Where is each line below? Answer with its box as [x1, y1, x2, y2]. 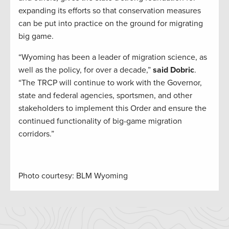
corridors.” [18, 129, 54, 140]
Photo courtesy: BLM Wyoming [18, 171, 128, 181]
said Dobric [153, 65, 194, 76]
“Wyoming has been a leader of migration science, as [18, 52, 207, 63]
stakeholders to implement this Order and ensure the [18, 103, 207, 114]
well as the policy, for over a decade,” [18, 65, 153, 76]
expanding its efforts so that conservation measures [18, 6, 201, 16]
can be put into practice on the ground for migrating [18, 18, 203, 29]
